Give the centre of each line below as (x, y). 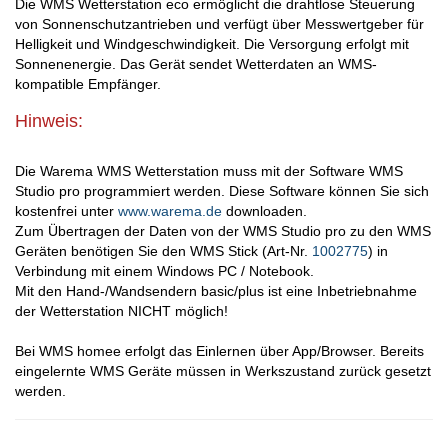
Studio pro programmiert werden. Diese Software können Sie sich (222, 191)
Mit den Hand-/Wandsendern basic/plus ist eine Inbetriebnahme (216, 291)
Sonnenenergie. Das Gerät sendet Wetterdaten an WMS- (196, 64)
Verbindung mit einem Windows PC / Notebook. (164, 271)
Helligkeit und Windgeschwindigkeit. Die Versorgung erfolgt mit (212, 44)
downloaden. (264, 211)
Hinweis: (49, 121)
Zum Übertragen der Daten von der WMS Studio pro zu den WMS (223, 231)
